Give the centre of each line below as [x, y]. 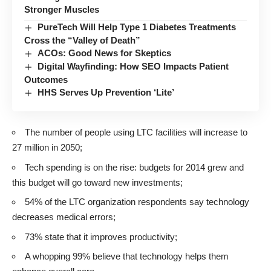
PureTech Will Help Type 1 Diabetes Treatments [137, 27]
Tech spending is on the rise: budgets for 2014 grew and [134, 167]
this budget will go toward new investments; [97, 182]
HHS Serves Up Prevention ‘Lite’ [106, 92]
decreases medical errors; [64, 217]
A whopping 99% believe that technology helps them [127, 256]
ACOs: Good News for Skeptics [105, 53]
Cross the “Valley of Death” [82, 40]
